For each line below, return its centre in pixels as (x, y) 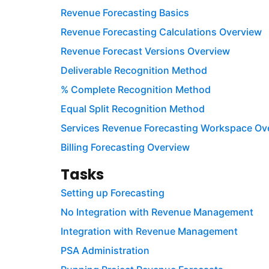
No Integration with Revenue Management (157, 212)
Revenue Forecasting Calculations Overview (161, 32)
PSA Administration (105, 251)
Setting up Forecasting (112, 193)
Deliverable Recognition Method (134, 71)
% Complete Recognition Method (135, 90)
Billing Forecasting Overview (125, 147)
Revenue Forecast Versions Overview (145, 51)
